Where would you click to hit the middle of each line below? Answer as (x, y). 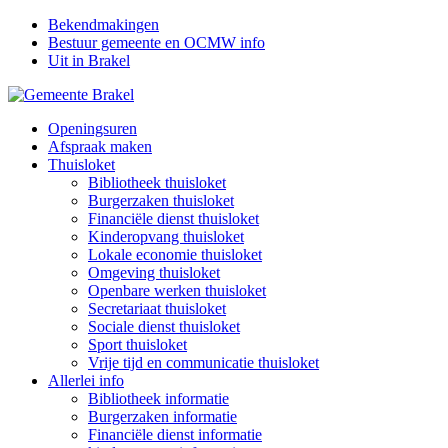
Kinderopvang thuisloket (166, 236)
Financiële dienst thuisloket (173, 218)
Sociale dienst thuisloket (164, 326)
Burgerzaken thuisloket (161, 200)
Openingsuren (92, 128)
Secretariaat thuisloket (157, 308)
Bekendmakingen (103, 24)
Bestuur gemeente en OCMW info (156, 42)
